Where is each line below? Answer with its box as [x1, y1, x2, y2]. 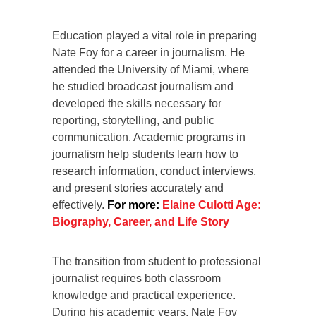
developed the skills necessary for [52, 97, 221, 109]
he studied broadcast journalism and [52, 80, 233, 92]
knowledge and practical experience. [52, 288, 236, 301]
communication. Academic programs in [52, 130, 245, 143]
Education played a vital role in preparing [52, 29, 257, 42]
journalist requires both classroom [52, 272, 221, 284]
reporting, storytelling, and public [52, 114, 214, 126]
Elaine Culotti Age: [162, 198, 261, 211]
